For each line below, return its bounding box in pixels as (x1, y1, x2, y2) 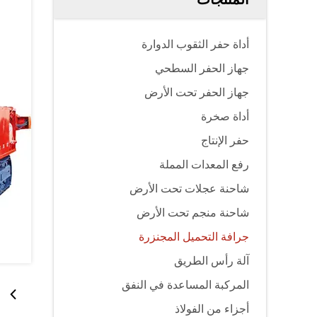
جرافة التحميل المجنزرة (139, 231, 249, 243)
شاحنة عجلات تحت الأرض (129, 183, 249, 195)
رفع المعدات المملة (159, 158, 249, 171)
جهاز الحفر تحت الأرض (144, 86, 249, 98)
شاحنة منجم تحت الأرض (137, 207, 249, 219)
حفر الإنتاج (201, 134, 249, 146)
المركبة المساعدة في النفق (122, 279, 249, 291)
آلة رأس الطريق (174, 255, 249, 267)
